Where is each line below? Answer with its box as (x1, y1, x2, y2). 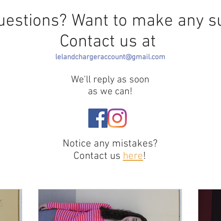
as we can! (88, 85, 132, 98)
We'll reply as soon (71, 74, 149, 86)
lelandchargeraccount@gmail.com (55, 52, 165, 62)
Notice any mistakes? (62, 137, 157, 150)
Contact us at (59, 31, 160, 52)
